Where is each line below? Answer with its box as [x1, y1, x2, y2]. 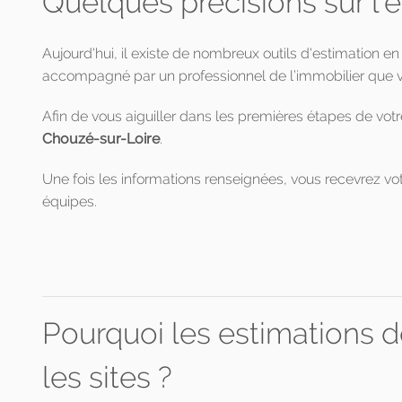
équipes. [42, 193, 97, 210]
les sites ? [42, 360, 172, 395]
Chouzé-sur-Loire [42, 130, 160, 147]
